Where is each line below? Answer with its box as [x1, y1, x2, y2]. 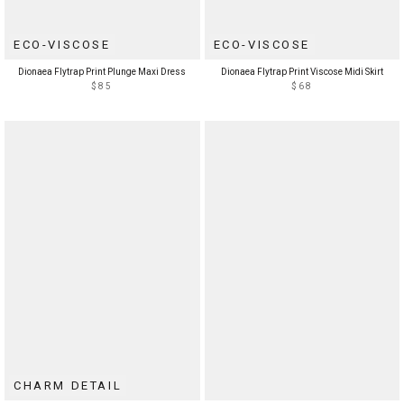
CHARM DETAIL [14, 378, 123, 392]
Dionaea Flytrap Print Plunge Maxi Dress [18, 67, 187, 78]
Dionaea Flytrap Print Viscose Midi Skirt [220, 67, 383, 78]
